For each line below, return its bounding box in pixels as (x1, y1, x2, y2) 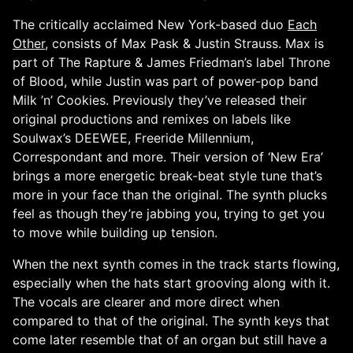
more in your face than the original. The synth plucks (13, 186, 327, 203)
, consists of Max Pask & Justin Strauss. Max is (45, 35, 324, 51)
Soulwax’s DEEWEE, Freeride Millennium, (13, 129, 254, 146)
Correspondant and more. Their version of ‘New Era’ (13, 148, 323, 165)
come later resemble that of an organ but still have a (13, 331, 327, 347)
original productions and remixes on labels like (13, 110, 291, 127)
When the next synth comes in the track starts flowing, (13, 255, 340, 272)
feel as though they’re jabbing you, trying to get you (13, 205, 325, 221)
